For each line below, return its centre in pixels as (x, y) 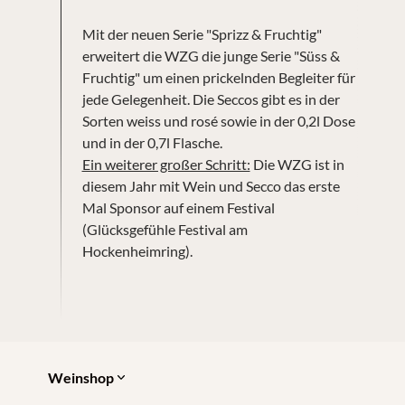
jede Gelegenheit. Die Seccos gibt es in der (211, 99)
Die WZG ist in (297, 164)
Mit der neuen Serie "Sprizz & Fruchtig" (202, 34)
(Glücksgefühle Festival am (165, 229)
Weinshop (80, 378)
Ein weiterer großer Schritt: (166, 164)
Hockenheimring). (137, 251)
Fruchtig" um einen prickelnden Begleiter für (218, 77)
